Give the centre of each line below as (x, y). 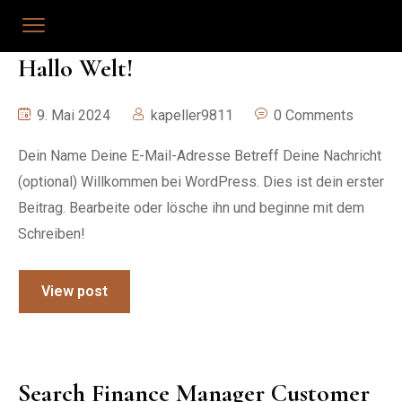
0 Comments (314, 115)
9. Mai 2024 (72, 115)
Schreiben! (52, 234)
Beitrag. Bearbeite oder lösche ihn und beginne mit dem (191, 208)
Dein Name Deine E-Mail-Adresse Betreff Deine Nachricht (200, 156)
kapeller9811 (192, 115)
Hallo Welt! (75, 68)
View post (74, 291)
